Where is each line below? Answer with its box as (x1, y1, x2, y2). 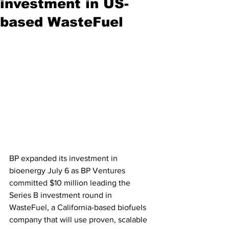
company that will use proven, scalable (9, 215, 149, 224)
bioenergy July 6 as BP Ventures (9, 166, 127, 175)
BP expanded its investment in (9, 154, 120, 163)
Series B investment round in (9, 191, 114, 200)
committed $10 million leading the (9, 178, 132, 188)
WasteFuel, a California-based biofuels (9, 203, 148, 212)
